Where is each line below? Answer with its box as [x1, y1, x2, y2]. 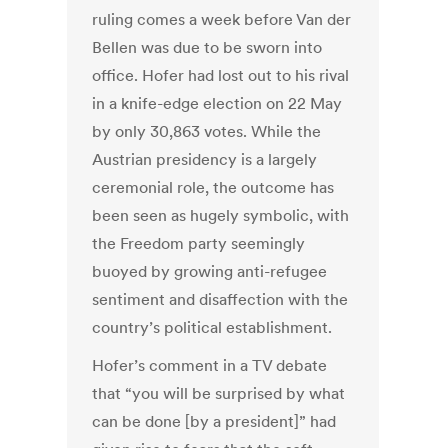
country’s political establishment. [92, 317, 333, 338]
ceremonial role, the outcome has [92, 177, 335, 198]
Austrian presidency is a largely [92, 149, 318, 170]
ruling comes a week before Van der [92, 9, 352, 30]
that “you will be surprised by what [92, 383, 346, 404]
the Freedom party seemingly [92, 233, 306, 254]
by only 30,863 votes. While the [92, 121, 322, 142]
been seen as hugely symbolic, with [92, 205, 350, 226]
